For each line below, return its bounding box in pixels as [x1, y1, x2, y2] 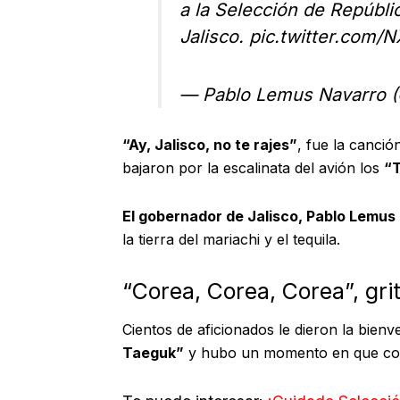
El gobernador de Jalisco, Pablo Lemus [122, 206, 396, 225]
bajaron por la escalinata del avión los [122, 158, 384, 177]
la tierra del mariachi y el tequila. [122, 229, 340, 248]
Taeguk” [122, 344, 184, 362]
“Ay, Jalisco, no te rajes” [122, 135, 297, 154]
